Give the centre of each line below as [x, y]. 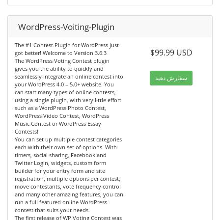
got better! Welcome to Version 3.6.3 [61, 53]
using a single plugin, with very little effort [68, 100]
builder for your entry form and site [60, 171]
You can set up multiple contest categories [68, 139]
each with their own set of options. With [66, 147]
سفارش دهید [171, 78]
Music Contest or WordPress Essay [58, 124]
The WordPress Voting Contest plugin [62, 61]
